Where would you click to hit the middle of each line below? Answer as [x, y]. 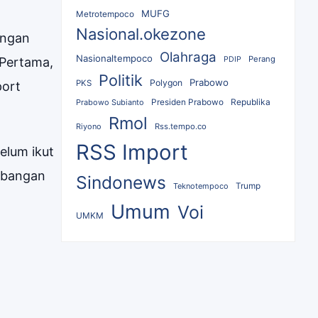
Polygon [166, 83]
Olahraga [188, 57]
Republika [251, 102]
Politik [121, 81]
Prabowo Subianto [110, 103]
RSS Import [132, 153]
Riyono [89, 127]
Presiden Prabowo [187, 103]
